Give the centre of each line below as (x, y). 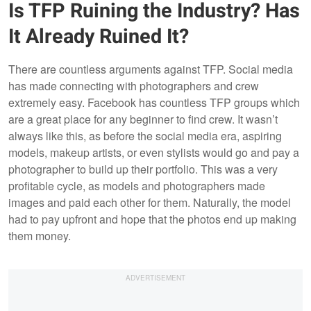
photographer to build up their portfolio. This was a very (143, 169)
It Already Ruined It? (99, 36)
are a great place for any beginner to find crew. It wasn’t (143, 119)
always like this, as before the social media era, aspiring (145, 135)
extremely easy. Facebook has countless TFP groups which (154, 102)
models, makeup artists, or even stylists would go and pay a (154, 152)
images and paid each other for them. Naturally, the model (150, 202)
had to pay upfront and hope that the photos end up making (152, 219)
